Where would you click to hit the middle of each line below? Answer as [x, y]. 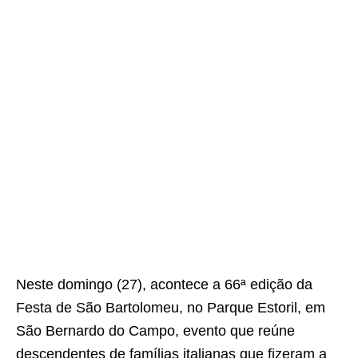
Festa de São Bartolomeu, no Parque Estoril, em [171, 308]
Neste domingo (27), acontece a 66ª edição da [164, 284]
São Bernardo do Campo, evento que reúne [155, 331]
